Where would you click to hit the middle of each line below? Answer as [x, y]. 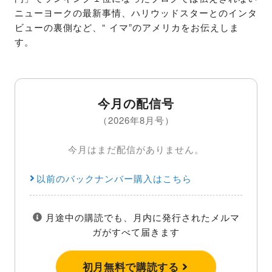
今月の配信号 [136, 103]
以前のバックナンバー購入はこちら [114, 178]
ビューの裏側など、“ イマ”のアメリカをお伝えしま [127, 27]
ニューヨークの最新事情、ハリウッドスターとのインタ [136, 12]
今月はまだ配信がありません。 [136, 149]
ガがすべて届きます [136, 231]
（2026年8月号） [136, 120]
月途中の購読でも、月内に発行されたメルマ [141, 217]
